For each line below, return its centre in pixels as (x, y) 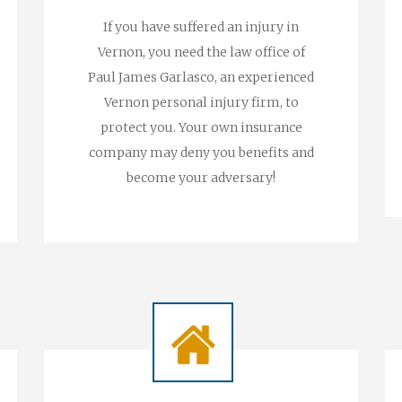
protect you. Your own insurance (201, 127)
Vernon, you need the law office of (201, 52)
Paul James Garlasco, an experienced (201, 77)
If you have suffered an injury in (201, 27)
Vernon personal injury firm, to (201, 102)
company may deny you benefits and (201, 153)
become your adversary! (201, 178)
